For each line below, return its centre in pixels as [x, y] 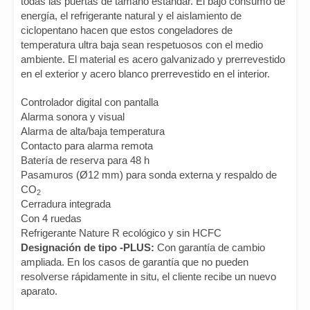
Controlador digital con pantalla [90, 102]
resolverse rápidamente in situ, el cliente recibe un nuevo [148, 276]
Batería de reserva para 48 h [85, 160]
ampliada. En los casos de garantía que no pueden [135, 262]
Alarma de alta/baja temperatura [93, 131]
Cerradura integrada [66, 204]
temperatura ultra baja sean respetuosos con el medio [142, 45]
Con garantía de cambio [210, 247]
